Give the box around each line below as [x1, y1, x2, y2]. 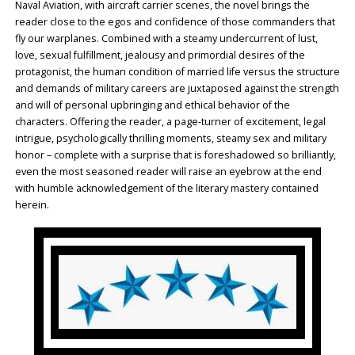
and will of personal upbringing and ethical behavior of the [14, 97, 290, 112]
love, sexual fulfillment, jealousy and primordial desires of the [14, 48, 305, 62]
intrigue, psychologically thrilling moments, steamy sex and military [14, 131, 326, 145]
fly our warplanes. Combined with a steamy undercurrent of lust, [14, 31, 318, 45]
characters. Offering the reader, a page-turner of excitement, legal [14, 114, 326, 128]
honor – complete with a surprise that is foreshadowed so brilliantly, [14, 147, 336, 162]
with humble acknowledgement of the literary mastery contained [14, 181, 319, 195]
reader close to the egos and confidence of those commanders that [14, 14, 335, 29]
